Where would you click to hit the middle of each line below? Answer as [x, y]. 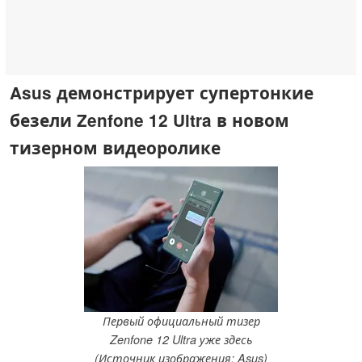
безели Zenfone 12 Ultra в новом [149, 120]
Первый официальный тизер [181, 321]
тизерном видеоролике [115, 147]
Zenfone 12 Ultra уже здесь [181, 340]
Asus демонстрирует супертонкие [162, 92]
